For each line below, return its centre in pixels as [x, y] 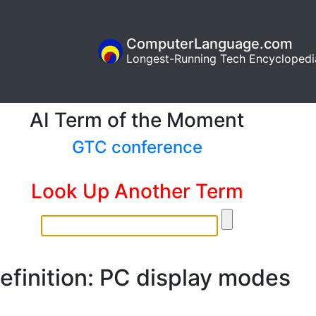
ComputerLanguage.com [209, 44]
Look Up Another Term [137, 191]
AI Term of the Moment [137, 120]
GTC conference [137, 147]
